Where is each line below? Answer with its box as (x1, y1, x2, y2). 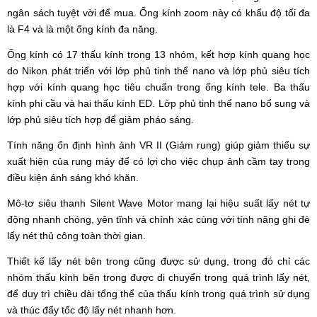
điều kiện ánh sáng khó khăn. (7, 171, 139, 183)
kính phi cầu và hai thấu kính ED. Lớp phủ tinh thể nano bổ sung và (7, 97, 310, 109)
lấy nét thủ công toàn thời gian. (7, 229, 149, 241)
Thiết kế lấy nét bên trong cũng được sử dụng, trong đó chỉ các (7, 255, 310, 267)
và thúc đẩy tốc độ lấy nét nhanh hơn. (7, 304, 176, 316)
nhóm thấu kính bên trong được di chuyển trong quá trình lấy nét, (7, 271, 310, 283)
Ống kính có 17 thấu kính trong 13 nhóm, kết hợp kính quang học (7, 48, 310, 60)
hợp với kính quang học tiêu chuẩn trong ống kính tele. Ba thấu (7, 81, 310, 93)
